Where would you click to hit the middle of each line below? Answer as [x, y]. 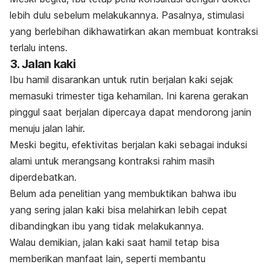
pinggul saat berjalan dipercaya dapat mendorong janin [130, 112]
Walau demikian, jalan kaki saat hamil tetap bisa [115, 242]
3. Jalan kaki [42, 64]
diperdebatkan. [43, 177]
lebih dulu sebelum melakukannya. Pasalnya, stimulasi [127, 15]
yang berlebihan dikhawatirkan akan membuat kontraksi [134, 31]
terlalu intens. [39, 47]
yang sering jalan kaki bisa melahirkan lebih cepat [118, 209]
